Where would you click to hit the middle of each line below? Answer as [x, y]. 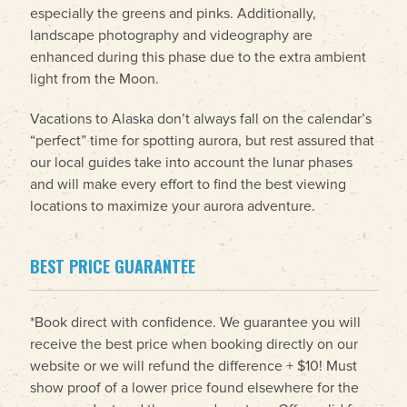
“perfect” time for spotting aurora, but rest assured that [202, 141]
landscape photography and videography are [171, 35]
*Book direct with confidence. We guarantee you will [195, 323]
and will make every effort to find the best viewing [188, 184]
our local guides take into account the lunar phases [191, 163]
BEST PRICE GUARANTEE [113, 266]
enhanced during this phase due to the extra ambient [198, 57]
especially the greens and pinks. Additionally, [173, 14]
